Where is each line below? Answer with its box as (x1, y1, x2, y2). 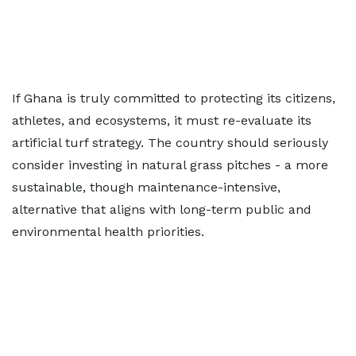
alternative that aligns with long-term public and (12, 202, 311, 217)
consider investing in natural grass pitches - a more (12, 157, 328, 172)
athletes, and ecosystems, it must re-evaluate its (12, 113, 311, 128)
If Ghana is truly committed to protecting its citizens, (12, 91, 335, 106)
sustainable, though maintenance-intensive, (12, 180, 281, 195)
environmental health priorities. (12, 224, 204, 239)
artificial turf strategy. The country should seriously (12, 135, 328, 150)
